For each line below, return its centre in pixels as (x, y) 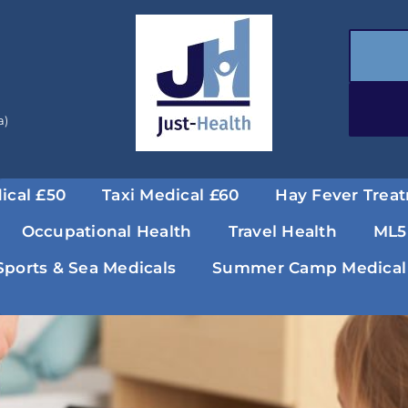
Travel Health (282, 231)
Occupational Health (107, 231)
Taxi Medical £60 (171, 194)
